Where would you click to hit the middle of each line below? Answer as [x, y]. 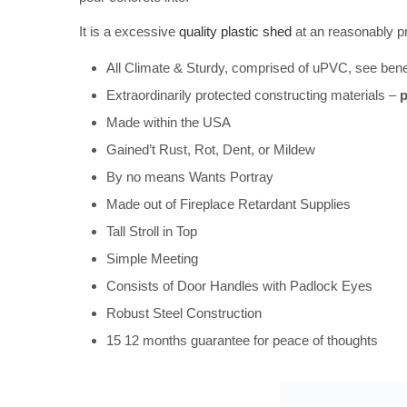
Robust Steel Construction [184, 313]
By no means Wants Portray [190, 176]
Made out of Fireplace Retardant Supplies [228, 203]
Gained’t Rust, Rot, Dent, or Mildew [211, 149]
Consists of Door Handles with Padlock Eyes [239, 285]
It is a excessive [129, 32]
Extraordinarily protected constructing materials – [253, 94]
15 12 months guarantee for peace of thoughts [242, 340]
